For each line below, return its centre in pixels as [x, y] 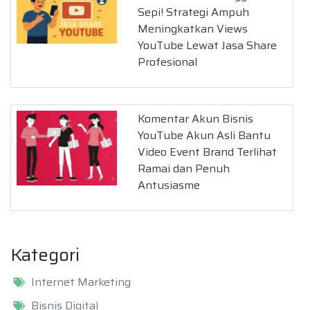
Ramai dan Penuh [184, 168]
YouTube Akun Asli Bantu [204, 135]
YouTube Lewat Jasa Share [208, 45]
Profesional [168, 62]
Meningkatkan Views [193, 28]
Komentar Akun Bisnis [196, 118]
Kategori [45, 254]
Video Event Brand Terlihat [208, 152]
